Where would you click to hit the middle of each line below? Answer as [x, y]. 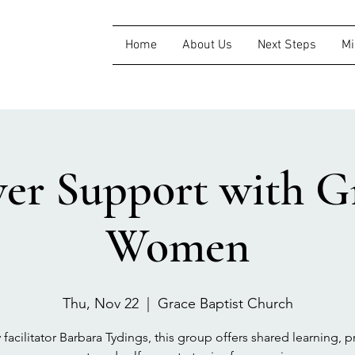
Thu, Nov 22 [100, 303]
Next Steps [287, 45]
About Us [207, 45]
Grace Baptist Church [225, 303]
